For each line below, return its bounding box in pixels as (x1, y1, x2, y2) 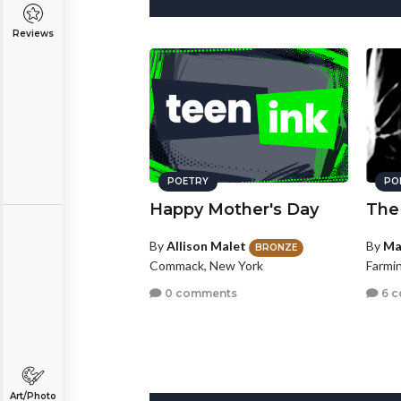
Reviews (12, 28, 54, 39)
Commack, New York (149, 257, 263, 273)
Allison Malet (166, 238, 246, 254)
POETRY (167, 175, 209, 188)
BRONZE (255, 241, 297, 253)
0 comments (162, 286, 237, 301)
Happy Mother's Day (149, 200, 319, 220)
